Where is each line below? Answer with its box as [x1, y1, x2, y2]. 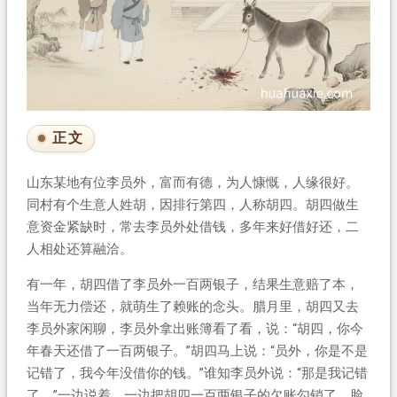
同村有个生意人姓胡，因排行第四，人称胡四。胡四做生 [26, 196, 359, 213]
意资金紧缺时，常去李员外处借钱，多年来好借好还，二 [26, 218, 359, 235]
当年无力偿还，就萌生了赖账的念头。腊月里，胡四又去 [26, 298, 359, 315]
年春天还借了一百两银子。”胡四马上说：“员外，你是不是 [26, 342, 368, 359]
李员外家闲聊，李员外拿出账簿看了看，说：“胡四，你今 [26, 320, 363, 337]
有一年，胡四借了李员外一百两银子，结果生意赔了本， [26, 276, 359, 292]
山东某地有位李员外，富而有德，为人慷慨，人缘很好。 [26, 174, 359, 191]
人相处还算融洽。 [26, 240, 133, 257]
